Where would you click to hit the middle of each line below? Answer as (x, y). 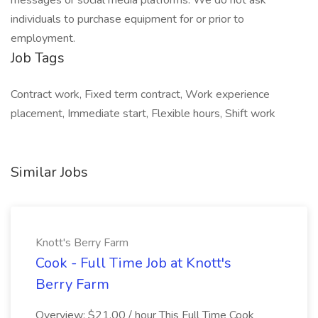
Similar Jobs (49, 172)
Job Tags (38, 58)
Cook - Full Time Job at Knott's (133, 263)
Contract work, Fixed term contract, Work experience (140, 94)
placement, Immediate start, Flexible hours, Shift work (143, 114)
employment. (44, 38)
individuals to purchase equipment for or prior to (127, 19)
